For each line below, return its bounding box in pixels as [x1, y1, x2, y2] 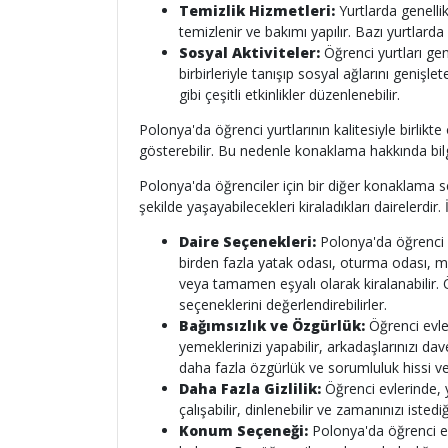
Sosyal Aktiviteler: [179, 43, 320, 62]
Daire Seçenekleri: [179, 232, 316, 251]
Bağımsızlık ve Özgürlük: [179, 316, 365, 335]
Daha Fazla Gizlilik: [179, 379, 321, 398]
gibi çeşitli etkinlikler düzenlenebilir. [179, 85, 400, 104]
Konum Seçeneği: [179, 421, 308, 440]
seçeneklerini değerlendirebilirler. [179, 295, 387, 314]
